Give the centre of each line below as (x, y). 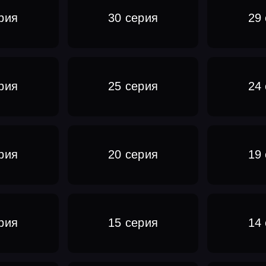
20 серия (133, 154)
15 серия (133, 223)
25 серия (133, 86)
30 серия (133, 18)
